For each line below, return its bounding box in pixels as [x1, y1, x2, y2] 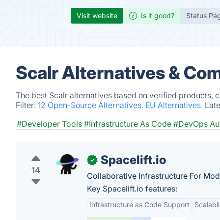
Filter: [16, 100, 38, 110]
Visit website [77, 11, 117, 20]
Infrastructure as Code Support [89, 200, 190, 209]
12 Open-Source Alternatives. [38, 100, 145, 110]
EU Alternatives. [145, 100, 205, 110]
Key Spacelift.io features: [87, 184, 177, 193]
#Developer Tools [17, 119, 82, 129]
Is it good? [141, 11, 174, 20]
